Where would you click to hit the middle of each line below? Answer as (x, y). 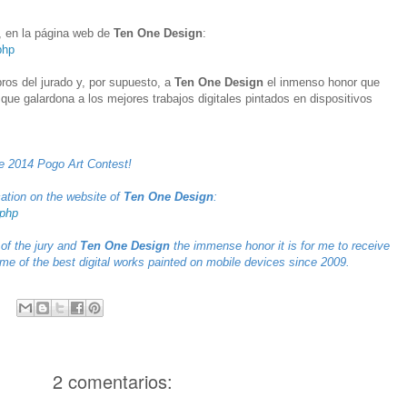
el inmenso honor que (322, 83)
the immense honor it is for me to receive (280, 246)
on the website (68, 197)
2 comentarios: (113, 381)
